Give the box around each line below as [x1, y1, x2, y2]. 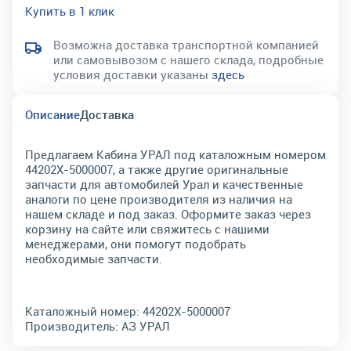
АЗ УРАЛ [121, 318, 170, 334]
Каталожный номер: [25, 303, 139, 319]
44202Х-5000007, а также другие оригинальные [25, 161, 288, 177]
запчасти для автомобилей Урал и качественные [25, 176, 303, 192]
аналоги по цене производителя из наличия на [25, 191, 292, 207]
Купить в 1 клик [25, 3, 114, 19]
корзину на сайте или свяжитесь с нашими [25, 221, 270, 237]
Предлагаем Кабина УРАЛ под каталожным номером [25, 147, 326, 162]
